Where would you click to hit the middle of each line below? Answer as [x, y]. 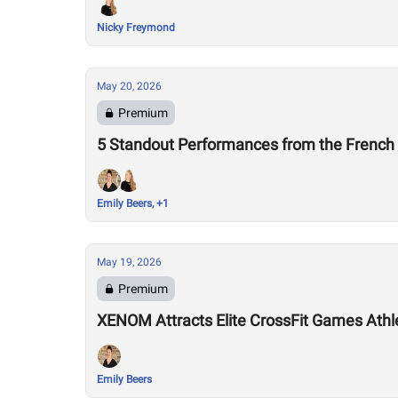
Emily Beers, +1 [133, 203]
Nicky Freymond [136, 28]
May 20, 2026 [129, 86]
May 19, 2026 [129, 262]
